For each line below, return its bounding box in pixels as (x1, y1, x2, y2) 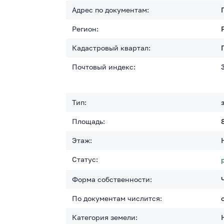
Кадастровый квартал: (72, 43, 150, 52)
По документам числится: (72, 194, 162, 202)
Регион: (72, 24, 98, 33)
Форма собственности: (72, 175, 152, 183)
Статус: (72, 155, 98, 163)
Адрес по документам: (72, 5, 149, 14)
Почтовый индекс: (72, 62, 135, 71)
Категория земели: (72, 213, 137, 221)
